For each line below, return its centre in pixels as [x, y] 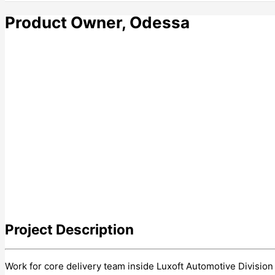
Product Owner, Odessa [97, 22]
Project [29, 230]
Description [93, 230]
